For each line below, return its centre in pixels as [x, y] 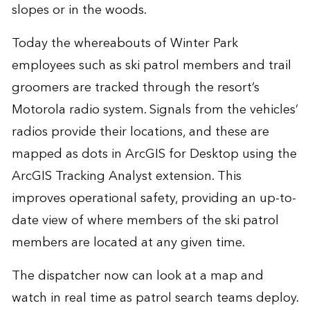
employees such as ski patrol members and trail [151, 66]
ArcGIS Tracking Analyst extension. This [126, 176]
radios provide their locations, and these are [140, 132]
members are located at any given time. [128, 243]
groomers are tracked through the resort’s [135, 88]
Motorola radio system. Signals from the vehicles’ [155, 110]
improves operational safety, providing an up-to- [154, 199]
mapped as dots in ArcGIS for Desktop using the [154, 154]
